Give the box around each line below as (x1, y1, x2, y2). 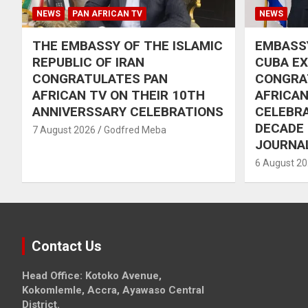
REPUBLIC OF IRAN (32, 54, 144, 70)
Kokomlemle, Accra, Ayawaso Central (22, 283, 204, 296)
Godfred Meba (104, 124, 166, 135)
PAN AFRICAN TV (72, 8, 142, 19)
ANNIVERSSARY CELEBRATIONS (32, 103, 223, 120)
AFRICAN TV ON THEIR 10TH (32, 87, 205, 103)
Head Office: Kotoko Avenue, (22, 269, 162, 282)
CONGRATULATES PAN (32, 70, 168, 87)
